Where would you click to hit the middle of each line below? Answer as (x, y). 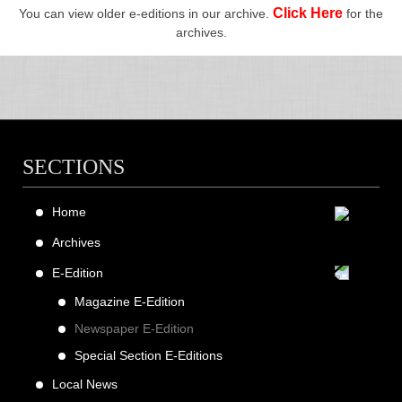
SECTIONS (74, 167)
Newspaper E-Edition (134, 329)
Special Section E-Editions (149, 356)
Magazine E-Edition (130, 302)
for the (363, 14)
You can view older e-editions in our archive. (146, 14)
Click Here (308, 13)
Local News (85, 385)
